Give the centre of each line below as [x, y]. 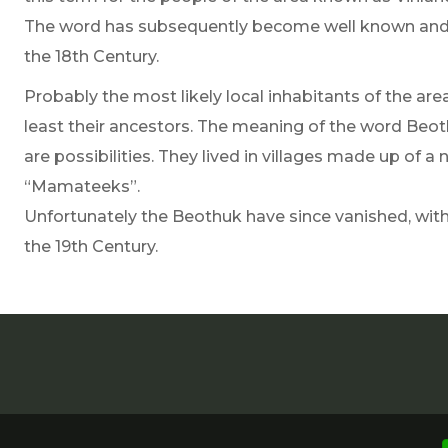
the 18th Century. [92, 56]
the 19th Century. [91, 246]
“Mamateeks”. [82, 186]
